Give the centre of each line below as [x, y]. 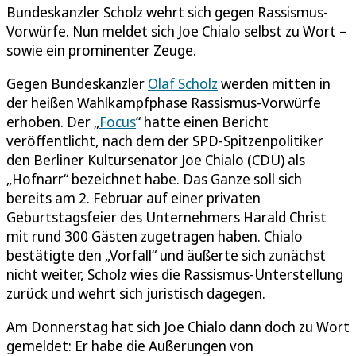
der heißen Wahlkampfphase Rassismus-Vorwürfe [164, 102]
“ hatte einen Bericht [202, 121]
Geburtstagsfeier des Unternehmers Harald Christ [166, 217]
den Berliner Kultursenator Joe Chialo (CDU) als [156, 159]
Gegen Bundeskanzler [77, 83]
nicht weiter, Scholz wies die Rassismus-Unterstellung [175, 274]
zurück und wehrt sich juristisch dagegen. [136, 293]
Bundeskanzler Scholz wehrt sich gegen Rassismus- [167, 12]
